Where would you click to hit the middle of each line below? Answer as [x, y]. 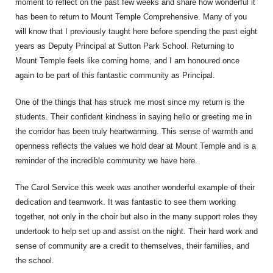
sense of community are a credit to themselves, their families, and [132, 246]
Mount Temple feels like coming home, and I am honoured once [127, 61]
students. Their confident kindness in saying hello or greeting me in [133, 117]
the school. [35, 261]
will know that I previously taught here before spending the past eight [136, 31]
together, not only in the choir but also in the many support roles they [136, 217]
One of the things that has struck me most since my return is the [130, 102]
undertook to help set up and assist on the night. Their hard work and [136, 231]
